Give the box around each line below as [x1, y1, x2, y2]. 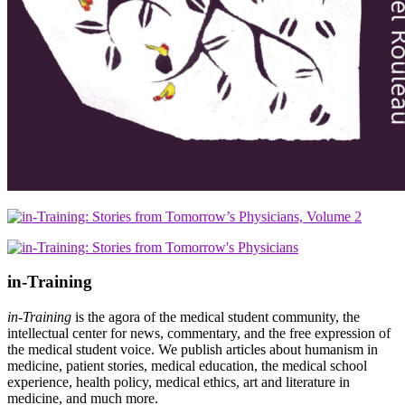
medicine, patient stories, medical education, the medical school [7, 358, 367, 374]
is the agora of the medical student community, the [71, 309, 360, 325]
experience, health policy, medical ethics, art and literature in [7, 374, 350, 391]
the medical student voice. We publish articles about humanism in [7, 342, 378, 358]
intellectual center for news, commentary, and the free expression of [7, 325, 391, 342]
